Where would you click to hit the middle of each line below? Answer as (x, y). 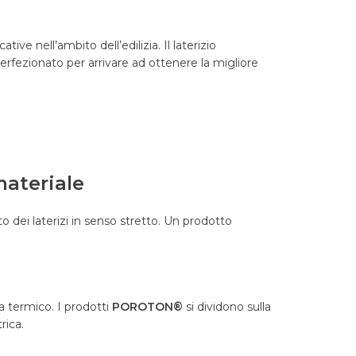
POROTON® (147, 307)
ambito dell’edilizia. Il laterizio (137, 46)
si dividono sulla (227, 307)
